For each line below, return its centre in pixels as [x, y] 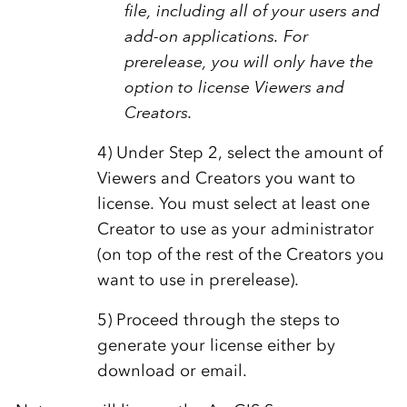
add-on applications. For [216, 37]
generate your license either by [216, 346]
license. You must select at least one [233, 204]
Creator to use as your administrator [235, 229]
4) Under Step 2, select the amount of [239, 153]
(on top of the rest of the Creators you [240, 255]
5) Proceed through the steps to [218, 320]
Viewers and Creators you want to [226, 179]
